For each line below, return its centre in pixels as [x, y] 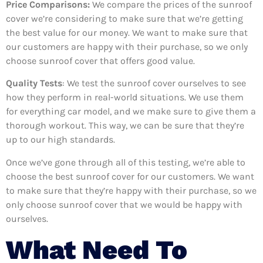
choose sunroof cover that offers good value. [100, 60]
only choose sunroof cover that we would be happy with [124, 204]
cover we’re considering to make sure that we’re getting [124, 18]
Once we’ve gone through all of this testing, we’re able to [126, 162]
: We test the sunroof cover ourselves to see [154, 83]
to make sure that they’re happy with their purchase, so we [131, 190]
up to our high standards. [60, 140]
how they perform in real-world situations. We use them [125, 97]
